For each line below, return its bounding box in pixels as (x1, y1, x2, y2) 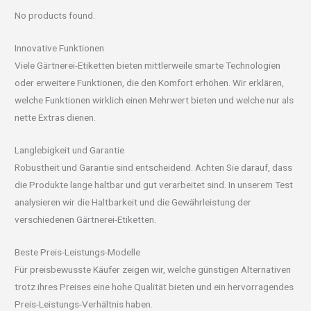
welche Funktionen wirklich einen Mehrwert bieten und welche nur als (15, 94, 294, 106)
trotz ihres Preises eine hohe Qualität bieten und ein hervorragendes (15, 280, 294, 292)
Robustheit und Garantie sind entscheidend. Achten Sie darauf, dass (15, 161, 293, 173)
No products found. (15, 10, 96, 22)
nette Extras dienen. (15, 111, 96, 123)
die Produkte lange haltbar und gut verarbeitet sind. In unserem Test (15, 178, 294, 190)
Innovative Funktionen (15, 42, 105, 53)
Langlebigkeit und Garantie (15, 144, 125, 155)
